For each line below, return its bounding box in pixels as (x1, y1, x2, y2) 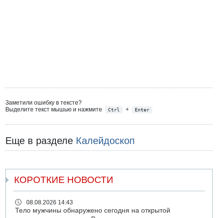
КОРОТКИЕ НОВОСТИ (14, 175, 114, 185)
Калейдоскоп (76, 135, 135, 146)
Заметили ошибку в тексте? (5, 99, 82, 106)
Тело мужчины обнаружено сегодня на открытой (15, 207, 170, 215)
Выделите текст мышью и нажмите (5, 106, 104, 113)
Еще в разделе (5, 135, 76, 146)
